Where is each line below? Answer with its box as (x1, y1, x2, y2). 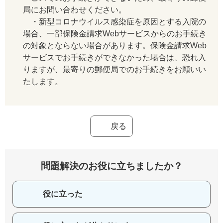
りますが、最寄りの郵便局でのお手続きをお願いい (23, 65, 206, 74)
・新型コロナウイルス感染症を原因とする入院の (23, 17, 206, 26)
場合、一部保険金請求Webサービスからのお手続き (23, 29, 207, 38)
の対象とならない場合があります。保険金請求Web (23, 41, 207, 50)
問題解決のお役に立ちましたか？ (40, 161, 183, 171)
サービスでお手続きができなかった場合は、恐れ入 (23, 53, 206, 62)
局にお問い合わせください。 (23, 5, 126, 14)
